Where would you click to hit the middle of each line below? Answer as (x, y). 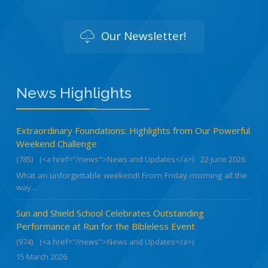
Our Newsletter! (142, 35)
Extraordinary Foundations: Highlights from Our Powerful (133, 130)
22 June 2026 (223, 159)
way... (26, 187)
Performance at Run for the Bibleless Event (106, 226)
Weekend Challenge (57, 143)
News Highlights (74, 92)
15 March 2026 (42, 256)
